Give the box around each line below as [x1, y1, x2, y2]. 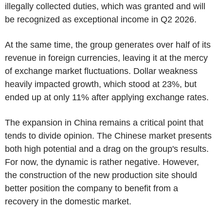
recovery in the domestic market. [5, 197, 131, 207]
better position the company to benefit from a [5, 183, 178, 194]
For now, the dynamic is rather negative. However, [5, 157, 199, 167]
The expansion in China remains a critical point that [5, 118, 203, 128]
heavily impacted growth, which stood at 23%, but [5, 79, 197, 90]
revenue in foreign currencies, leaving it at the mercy [5, 53, 208, 63]
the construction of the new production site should [5, 170, 197, 181]
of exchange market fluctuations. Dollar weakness [5, 66, 198, 76]
